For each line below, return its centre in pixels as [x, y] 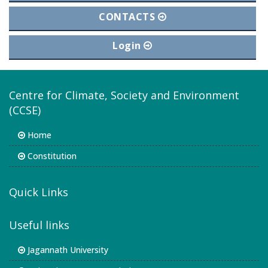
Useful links [39, 225]
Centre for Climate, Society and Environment [124, 95]
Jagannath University [67, 250]
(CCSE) [25, 110]
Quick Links [39, 192]
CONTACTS [128, 17]
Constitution [51, 156]
